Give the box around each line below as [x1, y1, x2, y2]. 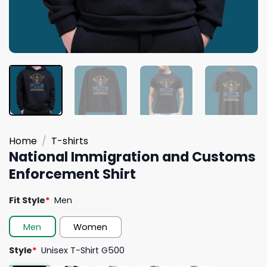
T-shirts [51, 133, 88, 148]
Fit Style [9, 194, 45, 206]
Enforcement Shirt [9, 164, 136, 184]
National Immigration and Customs [9, 147, 256, 166]
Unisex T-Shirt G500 [41, 244, 125, 256]
